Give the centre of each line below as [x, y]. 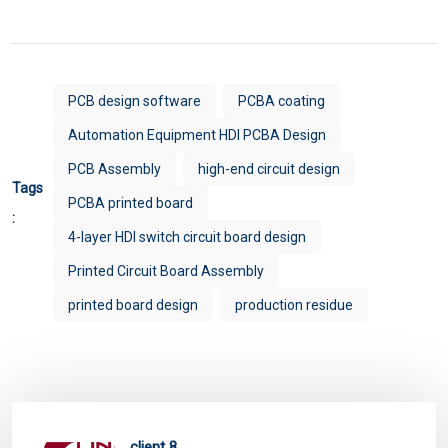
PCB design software [134, 100]
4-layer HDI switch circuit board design [187, 236]
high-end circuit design [269, 168]
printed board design [133, 304]
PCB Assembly [114, 168]
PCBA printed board [130, 202]
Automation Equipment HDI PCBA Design [197, 134]
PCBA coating [281, 100]
